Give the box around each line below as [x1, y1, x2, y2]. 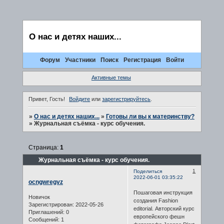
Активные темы [91, 74, 131, 80]
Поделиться [133, 168, 162, 174]
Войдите [69, 96, 90, 102]
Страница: [28, 143, 60, 151]
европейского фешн [133, 213, 184, 219]
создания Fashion [133, 197, 178, 203]
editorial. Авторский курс [133, 205, 194, 211]
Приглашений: [28, 208, 64, 215]
